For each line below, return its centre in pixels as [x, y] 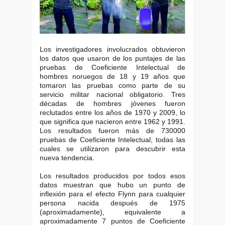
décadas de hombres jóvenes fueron [113, 104]
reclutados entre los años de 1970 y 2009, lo [113, 113]
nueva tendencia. [67, 158]
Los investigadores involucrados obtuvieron [113, 49]
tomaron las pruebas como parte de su [113, 86]
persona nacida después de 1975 [113, 203]
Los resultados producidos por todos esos [113, 176]
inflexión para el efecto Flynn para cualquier [113, 194]
